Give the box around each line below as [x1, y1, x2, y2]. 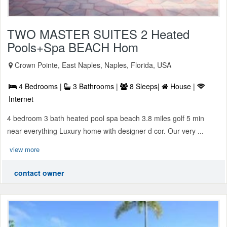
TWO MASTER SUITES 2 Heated [7, 25, 190, 43]
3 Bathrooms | [71, 81, 120, 92]
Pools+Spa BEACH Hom [7, 38, 138, 56]
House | [168, 81, 197, 92]
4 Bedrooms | [17, 81, 64, 92]
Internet [9, 94, 33, 104]
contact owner [14, 168, 64, 178]
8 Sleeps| [128, 81, 162, 92]
